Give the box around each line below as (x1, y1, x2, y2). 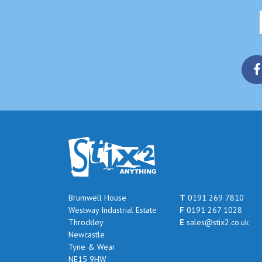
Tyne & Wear (68, 241, 115, 252)
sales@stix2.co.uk (184, 216, 249, 227)
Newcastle (68, 229, 105, 240)
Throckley (68, 216, 104, 227)
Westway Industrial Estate (68, 204, 157, 215)
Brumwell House (68, 192, 126, 203)
